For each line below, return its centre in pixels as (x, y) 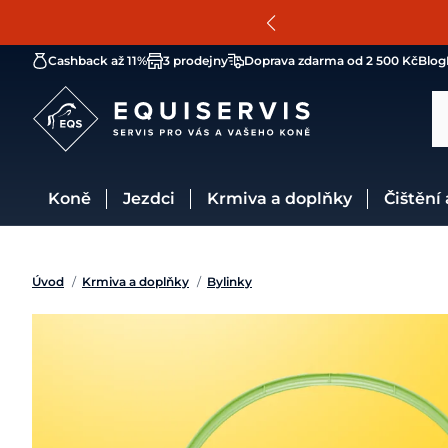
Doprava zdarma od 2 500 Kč (331, 60)
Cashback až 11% (97, 60)
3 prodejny (195, 60)
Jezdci (153, 198)
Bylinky (229, 281)
